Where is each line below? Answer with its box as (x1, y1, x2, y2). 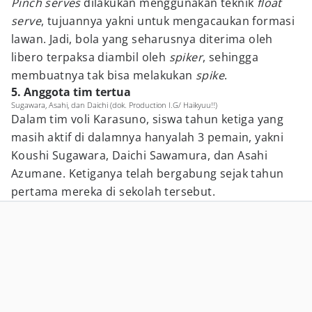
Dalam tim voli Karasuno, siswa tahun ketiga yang (11, 111, 284, 127)
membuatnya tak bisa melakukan (11, 68, 196, 83)
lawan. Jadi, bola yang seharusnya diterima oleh (11, 31, 273, 47)
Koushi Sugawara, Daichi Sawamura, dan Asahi (11, 148, 268, 163)
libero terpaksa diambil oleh (11, 49, 169, 65)
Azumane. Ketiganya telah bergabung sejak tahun (11, 166, 284, 181)
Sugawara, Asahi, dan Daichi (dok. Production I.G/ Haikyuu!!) (11, 100, 217, 110)
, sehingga (203, 49, 259, 65)
